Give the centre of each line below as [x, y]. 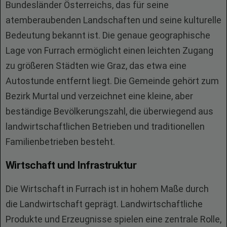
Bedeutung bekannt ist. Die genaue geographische [108, 35]
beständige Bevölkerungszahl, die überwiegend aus [109, 111]
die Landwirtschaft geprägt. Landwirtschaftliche [104, 204]
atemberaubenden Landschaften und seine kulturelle [113, 20]
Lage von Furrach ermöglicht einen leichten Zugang [109, 50]
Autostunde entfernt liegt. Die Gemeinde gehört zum [112, 81]
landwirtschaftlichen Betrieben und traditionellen [105, 126]
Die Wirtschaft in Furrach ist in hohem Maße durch [107, 189]
